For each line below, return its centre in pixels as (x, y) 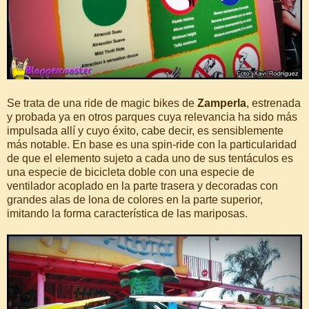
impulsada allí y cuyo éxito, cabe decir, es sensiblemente (145, 130)
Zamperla (222, 103)
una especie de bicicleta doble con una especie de (131, 172)
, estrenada (273, 103)
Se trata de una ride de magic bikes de (102, 103)
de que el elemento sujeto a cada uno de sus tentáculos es (150, 158)
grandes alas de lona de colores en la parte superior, (135, 199)
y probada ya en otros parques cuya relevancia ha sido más (152, 117)
